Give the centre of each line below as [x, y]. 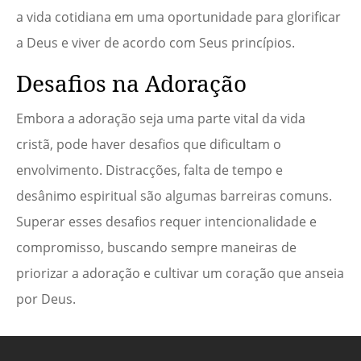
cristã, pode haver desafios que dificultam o [149, 145]
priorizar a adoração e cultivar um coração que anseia [180, 274]
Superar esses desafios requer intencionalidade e [166, 222]
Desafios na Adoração [131, 83]
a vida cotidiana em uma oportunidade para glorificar [178, 17]
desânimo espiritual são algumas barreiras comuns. [174, 196]
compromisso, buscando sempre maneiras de [156, 248]
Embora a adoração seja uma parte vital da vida [161, 119]
